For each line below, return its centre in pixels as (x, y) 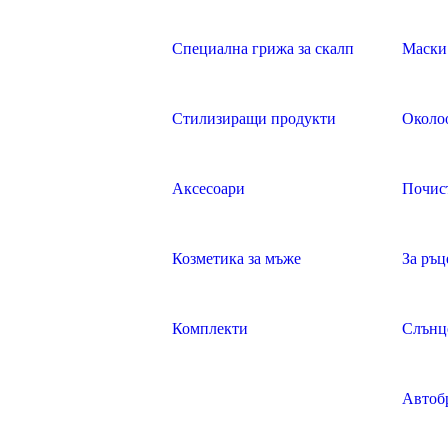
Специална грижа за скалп (263, 48)
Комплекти (210, 328)
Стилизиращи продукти (254, 118)
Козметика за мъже (236, 258)
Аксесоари (208, 188)
